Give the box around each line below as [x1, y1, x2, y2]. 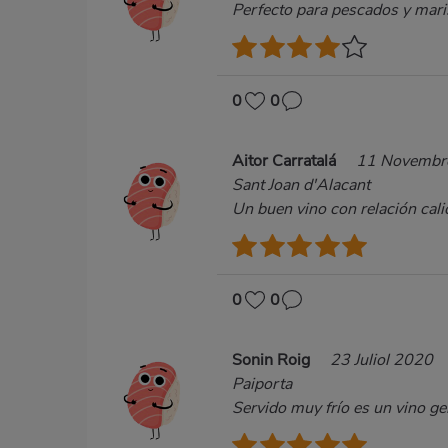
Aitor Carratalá [232, 150, 340, 173]
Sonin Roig [232, 348, 314, 371]
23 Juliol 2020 [330, 348, 433, 371]
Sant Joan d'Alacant [232, 174, 370, 197]
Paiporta [232, 372, 292, 395]
